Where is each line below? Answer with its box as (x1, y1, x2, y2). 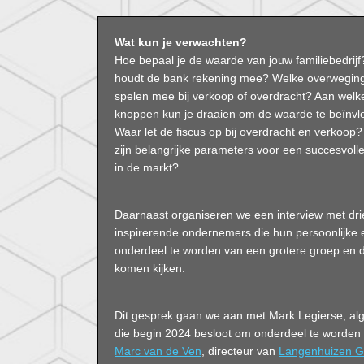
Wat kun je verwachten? (115, 36, 247, 49)
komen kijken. (115, 262, 185, 275)
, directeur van (201, 344, 279, 357)
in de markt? (115, 161, 179, 174)
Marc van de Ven (115, 344, 201, 357)
